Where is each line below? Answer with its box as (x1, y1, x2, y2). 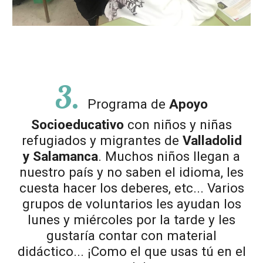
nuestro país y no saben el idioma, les (19, 164, 244, 181)
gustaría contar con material (46, 228, 217, 244)
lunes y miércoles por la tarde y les (28, 212, 235, 228)
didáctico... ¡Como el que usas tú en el (17, 244, 246, 260)
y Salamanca (23, 149, 98, 165)
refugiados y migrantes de (21, 133, 183, 149)
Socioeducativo (31, 117, 127, 133)
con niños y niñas (127, 117, 232, 133)
